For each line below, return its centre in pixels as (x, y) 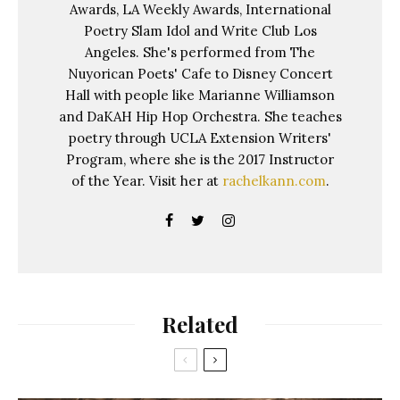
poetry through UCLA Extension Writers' (200, 138)
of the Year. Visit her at (146, 181)
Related (200, 325)
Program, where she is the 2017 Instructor (200, 160)
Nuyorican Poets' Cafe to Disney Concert (200, 74)
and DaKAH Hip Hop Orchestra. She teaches (200, 117)
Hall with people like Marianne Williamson (200, 96)
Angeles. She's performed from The (200, 53)
